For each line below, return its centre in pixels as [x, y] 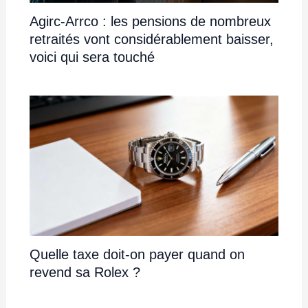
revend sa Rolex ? [85, 273]
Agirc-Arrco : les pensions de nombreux [150, 22]
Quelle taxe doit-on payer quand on [137, 255]
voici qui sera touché [92, 57]
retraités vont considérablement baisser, [151, 40]
